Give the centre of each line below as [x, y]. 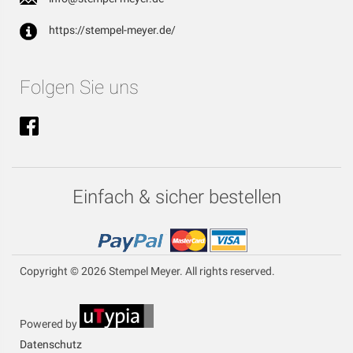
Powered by [50, 324]
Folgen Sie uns [79, 88]
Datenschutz [51, 345]
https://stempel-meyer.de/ [112, 30]
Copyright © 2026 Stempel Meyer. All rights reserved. [147, 271]
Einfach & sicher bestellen [176, 197]
